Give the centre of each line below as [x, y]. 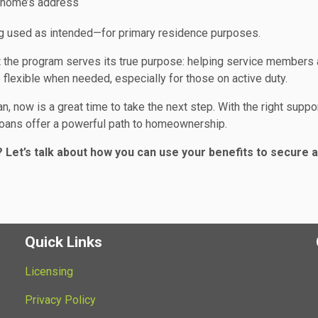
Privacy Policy [60, 300]
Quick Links [63, 242]
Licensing [49, 272]
